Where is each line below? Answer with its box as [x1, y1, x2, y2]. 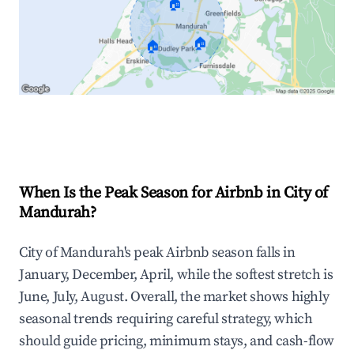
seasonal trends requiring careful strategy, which [19, 310, 313, 329]
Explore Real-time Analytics [44, 119, 207, 137]
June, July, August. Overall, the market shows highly [19, 288, 330, 307]
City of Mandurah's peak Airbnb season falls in [19, 243, 296, 262]
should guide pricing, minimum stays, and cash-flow [19, 332, 335, 351]
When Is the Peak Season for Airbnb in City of [19, 183, 329, 204]
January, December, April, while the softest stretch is [19, 265, 333, 284]
